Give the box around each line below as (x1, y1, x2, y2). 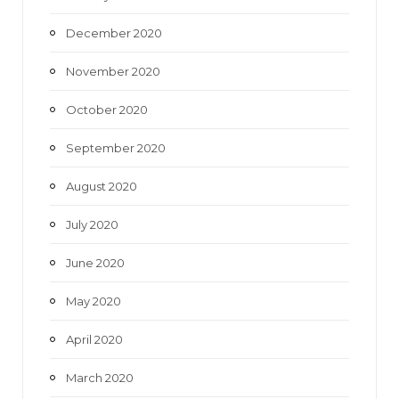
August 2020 (66, 178, 137, 193)
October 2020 (66, 102, 148, 117)
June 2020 (66, 255, 125, 270)
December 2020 (66, 25, 162, 40)
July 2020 (66, 216, 118, 232)
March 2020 (66, 370, 134, 385)
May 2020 (66, 293, 121, 308)
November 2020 (66, 63, 160, 78)
